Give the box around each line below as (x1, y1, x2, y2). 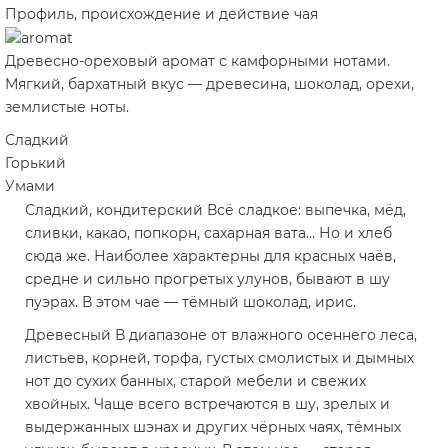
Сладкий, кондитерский (25, 201, 203, 220)
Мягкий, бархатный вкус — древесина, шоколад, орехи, (5, 75, 414, 94)
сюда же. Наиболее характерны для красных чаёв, (25, 247, 396, 266)
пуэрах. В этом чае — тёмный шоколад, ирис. (25, 293, 356, 312)
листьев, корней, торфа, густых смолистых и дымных (25, 349, 414, 368)
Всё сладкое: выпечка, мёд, (207, 201, 406, 220)
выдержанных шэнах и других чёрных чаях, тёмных (25, 418, 401, 437)
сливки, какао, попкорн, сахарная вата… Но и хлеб (25, 224, 392, 243)
